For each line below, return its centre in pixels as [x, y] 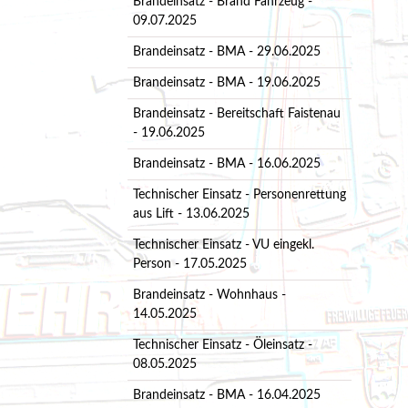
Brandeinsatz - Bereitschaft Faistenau [236, 113]
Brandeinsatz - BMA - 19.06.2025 [226, 82]
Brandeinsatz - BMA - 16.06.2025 [226, 163]
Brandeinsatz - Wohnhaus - [209, 295]
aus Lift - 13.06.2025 [191, 214]
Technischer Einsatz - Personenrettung [239, 194]
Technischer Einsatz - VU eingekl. [223, 245]
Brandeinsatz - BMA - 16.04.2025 [226, 395]
